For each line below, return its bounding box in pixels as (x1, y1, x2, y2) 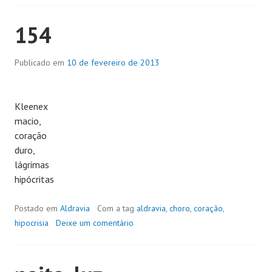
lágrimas (15, 158, 49, 171)
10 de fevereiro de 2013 (67, 56, 160, 68)
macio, (15, 114, 41, 127)
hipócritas (15, 172, 54, 185)
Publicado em (15, 56, 67, 68)
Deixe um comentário (56, 217, 134, 228)
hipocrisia (15, 217, 49, 228)
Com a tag (97, 202, 137, 214)
